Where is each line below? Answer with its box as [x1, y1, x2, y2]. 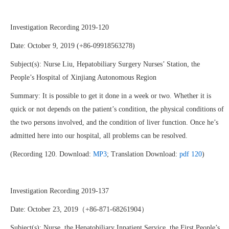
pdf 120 [179, 150, 202, 158]
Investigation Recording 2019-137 [10, 187, 109, 195]
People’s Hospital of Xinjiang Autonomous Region [10, 74, 158, 81]
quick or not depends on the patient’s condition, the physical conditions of [10, 105, 224, 113]
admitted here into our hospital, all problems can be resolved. [10, 132, 188, 140]
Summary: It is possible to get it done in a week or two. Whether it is [10, 92, 211, 100]
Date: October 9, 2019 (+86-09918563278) [10, 42, 135, 50]
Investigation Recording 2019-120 [10, 24, 109, 31]
